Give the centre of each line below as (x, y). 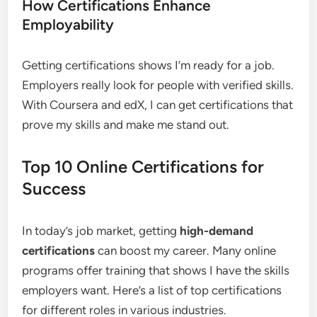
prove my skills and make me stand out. (126, 125)
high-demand (217, 231)
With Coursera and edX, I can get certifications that (158, 105)
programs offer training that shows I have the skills (156, 270)
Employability (68, 24)
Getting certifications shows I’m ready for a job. (149, 65)
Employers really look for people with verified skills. (158, 85)
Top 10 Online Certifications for (143, 167)
